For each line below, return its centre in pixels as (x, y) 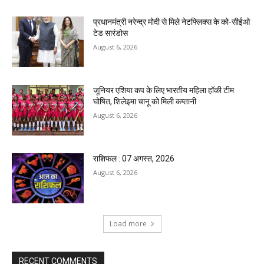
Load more (128, 224)
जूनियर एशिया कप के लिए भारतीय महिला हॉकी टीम (164, 90)
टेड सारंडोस (111, 33)
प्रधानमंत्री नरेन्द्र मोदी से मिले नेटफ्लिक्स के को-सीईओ (172, 22)
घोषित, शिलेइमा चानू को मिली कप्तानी (145, 101)
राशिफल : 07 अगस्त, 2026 (134, 158)
